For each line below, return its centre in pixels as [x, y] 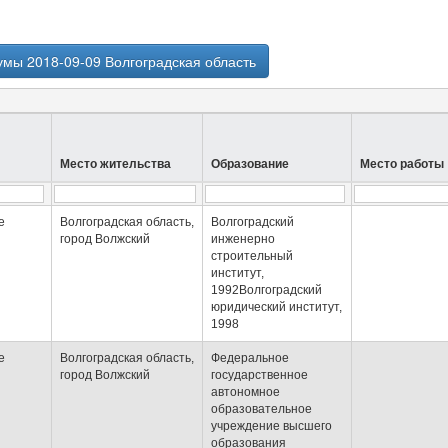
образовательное [261, 409]
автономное [245, 392]
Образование [250, 164]
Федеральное [250, 358]
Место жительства [115, 164]
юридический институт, [276, 307]
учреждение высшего [271, 426]
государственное [259, 375]
